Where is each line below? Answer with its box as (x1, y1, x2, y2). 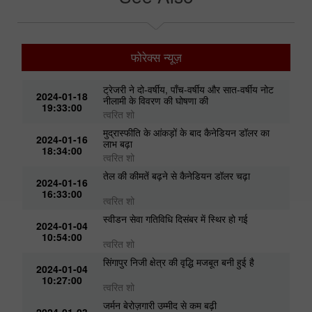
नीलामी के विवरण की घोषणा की (103, 93, 209, 108)
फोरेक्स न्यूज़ (130, 49, 182, 66)
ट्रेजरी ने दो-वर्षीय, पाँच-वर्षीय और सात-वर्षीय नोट (103, 82, 274, 97)
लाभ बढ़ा (103, 136, 133, 151)
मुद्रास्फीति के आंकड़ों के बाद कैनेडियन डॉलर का (103, 125, 270, 140)
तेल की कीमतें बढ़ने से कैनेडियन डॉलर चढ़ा (103, 169, 251, 183)
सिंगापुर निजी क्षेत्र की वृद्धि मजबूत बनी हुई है (103, 255, 255, 270)
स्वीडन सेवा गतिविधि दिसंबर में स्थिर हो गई (103, 212, 249, 226)
